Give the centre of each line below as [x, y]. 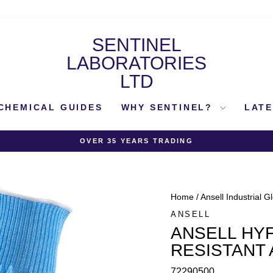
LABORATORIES [136, 63]
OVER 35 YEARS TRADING [136, 141]
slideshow [152, 159]
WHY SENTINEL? [169, 107]
